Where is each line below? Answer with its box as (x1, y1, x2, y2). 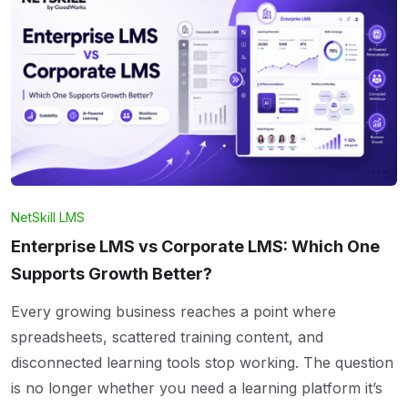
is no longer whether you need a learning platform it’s (11, 379, 382, 398)
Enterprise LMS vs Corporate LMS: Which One (11, 237, 380, 257)
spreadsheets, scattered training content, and (11, 328, 323, 347)
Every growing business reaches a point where (11, 302, 336, 321)
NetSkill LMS (11, 209, 85, 226)
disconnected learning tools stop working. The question (11, 353, 393, 372)
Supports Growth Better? (11, 264, 212, 284)
